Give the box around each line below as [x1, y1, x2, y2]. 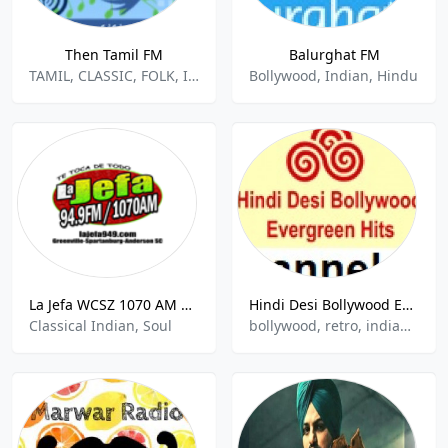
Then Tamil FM [65, 45, 163, 64]
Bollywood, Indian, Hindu [249, 66, 418, 85]
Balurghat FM [288, 45, 380, 64]
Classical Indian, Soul [29, 316, 172, 335]
